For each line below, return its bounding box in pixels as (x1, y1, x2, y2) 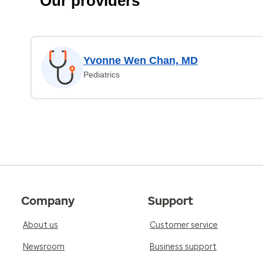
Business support (150, 242, 217, 252)
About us (23, 220, 58, 230)
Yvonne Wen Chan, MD (83, 55, 198, 66)
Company (21, 194, 75, 208)
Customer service (150, 220, 218, 230)
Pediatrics (83, 70, 120, 79)
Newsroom (23, 242, 65, 252)
